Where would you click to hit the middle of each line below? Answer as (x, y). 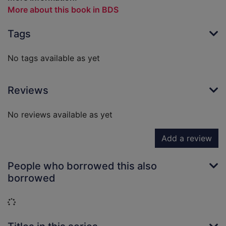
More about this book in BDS (63, 10)
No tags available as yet (54, 58)
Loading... (34, 202)
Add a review (187, 138)
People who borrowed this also (82, 166)
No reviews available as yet (60, 115)
